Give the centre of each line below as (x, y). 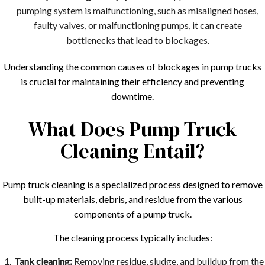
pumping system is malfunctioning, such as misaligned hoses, (138, 10)
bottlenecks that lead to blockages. (138, 40)
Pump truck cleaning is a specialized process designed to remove (132, 184)
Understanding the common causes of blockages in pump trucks (132, 66)
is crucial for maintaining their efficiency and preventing (132, 81)
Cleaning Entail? (132, 151)
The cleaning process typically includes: (132, 237)
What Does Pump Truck (132, 129)
